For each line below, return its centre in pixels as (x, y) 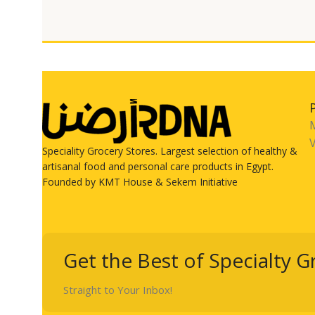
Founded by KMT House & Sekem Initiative (140, 181)
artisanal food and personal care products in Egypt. (158, 166)
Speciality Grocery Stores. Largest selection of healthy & (170, 150)
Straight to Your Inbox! (118, 289)
